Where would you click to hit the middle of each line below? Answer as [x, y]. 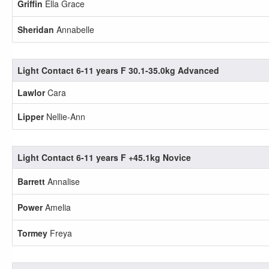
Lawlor [31, 92]
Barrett [31, 181]
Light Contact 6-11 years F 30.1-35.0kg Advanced [118, 70]
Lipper [31, 116]
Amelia [57, 207]
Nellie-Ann [65, 116]
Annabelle [74, 29]
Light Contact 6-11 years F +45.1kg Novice [104, 157]
